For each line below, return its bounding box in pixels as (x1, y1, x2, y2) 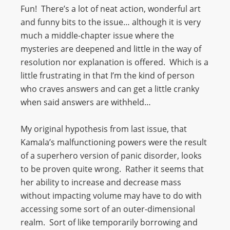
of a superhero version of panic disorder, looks (21, 150, 202, 161)
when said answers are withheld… (21, 97, 151, 108)
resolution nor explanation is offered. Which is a (21, 56, 208, 68)
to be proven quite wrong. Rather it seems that (21, 163, 204, 175)
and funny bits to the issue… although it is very (21, 16, 201, 28)
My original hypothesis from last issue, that (21, 123, 187, 135)
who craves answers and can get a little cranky (21, 83, 199, 94)
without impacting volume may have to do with (21, 190, 202, 201)
